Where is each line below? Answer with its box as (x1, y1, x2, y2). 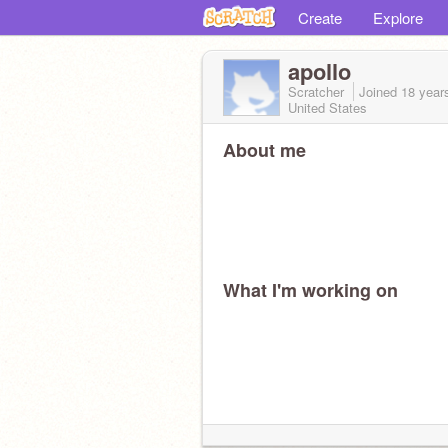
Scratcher (288, 82, 348, 101)
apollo (288, 55, 351, 87)
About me (223, 137, 306, 163)
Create (298, 7, 342, 28)
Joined (359, 82, 401, 101)
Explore (373, 7, 423, 28)
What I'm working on (223, 277, 398, 303)
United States (288, 98, 367, 117)
